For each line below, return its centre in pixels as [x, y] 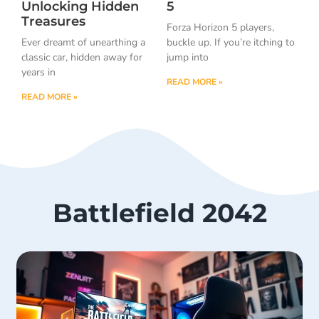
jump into [188, 57]
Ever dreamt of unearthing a [83, 42]
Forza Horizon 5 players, [220, 27]
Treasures [53, 21]
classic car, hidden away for [82, 57]
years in [38, 72]
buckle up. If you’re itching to [231, 42]
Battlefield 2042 [159, 213]
